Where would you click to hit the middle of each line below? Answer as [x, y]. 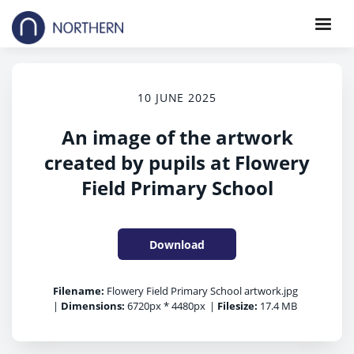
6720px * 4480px [165, 306]
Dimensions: [93, 306]
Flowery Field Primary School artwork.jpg [201, 291]
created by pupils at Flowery [177, 162]
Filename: [78, 291]
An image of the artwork [177, 137]
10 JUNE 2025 [177, 98]
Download [177, 244]
